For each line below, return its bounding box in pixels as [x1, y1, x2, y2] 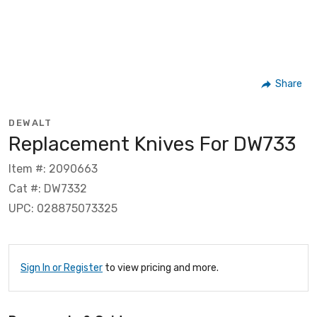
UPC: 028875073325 [8, 201, 117, 215]
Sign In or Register [21, 261, 103, 274]
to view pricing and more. [103, 261, 219, 274]
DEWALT [8, 117, 52, 128]
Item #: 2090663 [8, 161, 98, 175]
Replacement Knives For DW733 [8, 132, 296, 156]
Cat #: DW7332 [8, 181, 87, 195]
